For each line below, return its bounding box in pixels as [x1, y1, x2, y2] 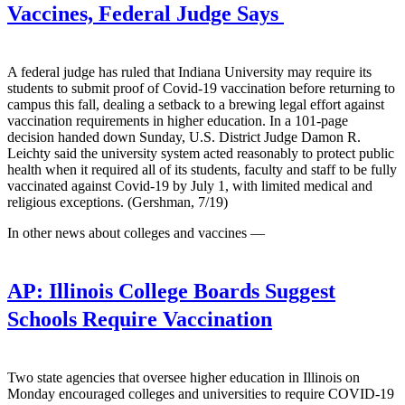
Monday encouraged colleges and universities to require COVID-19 [7, 386, 394, 402]
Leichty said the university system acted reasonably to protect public [7, 145, 394, 161]
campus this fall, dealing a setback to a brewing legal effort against [7, 96, 384, 112]
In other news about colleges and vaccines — [7, 224, 265, 240]
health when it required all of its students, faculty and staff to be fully [7, 161, 397, 177]
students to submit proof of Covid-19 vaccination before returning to [7, 80, 395, 96]
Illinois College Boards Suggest [43, 279, 335, 304]
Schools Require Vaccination [7, 307, 272, 332]
